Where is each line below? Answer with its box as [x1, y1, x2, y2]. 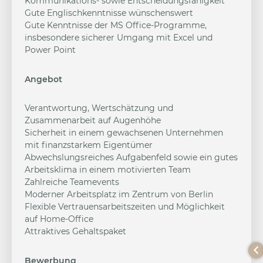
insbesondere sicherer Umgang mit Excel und [25, 32, 213, 43]
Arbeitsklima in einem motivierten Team [25, 164, 191, 175]
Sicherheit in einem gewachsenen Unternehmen [25, 127, 223, 138]
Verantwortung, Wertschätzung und [25, 103, 173, 113]
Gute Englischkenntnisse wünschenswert [25, 8, 193, 18]
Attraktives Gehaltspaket [25, 226, 126, 237]
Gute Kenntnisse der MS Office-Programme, [25, 20, 207, 31]
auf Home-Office [25, 214, 93, 224]
